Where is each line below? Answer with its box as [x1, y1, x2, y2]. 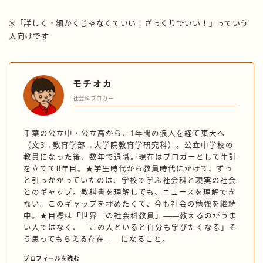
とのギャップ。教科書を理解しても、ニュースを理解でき [23, 188, 236, 197]
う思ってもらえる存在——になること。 [23, 235, 170, 244]
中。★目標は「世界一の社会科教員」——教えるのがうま [23, 212, 237, 221]
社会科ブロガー [73, 95, 114, 102]
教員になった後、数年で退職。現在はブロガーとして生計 [23, 153, 237, 162]
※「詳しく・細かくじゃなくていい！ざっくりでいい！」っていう [9, 19, 248, 28]
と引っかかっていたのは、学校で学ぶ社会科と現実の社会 [23, 177, 237, 186]
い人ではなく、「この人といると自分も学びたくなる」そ [23, 224, 237, 232]
